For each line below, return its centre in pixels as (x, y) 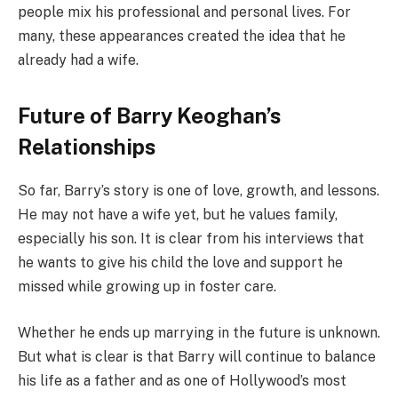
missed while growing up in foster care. (147, 287)
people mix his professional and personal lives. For (184, 12)
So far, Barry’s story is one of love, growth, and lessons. (199, 191)
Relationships (87, 147)
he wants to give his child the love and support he (180, 263)
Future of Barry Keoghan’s (149, 116)
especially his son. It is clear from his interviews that (191, 239)
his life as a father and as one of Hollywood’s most (182, 380)
